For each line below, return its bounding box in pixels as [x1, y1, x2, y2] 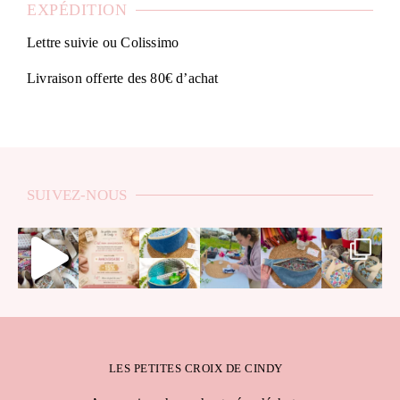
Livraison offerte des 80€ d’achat [27, 71, 219, 87]
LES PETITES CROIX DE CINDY [108, 362, 283, 376]
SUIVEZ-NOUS [27, 187, 128, 204]
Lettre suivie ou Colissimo [27, 35, 179, 51]
